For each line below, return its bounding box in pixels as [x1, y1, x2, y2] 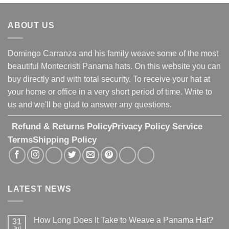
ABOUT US [8, 21, 55, 30]
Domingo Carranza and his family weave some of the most [8, 49, 218, 58]
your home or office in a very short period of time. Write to [8, 87, 212, 96]
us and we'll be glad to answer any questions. [8, 100, 174, 109]
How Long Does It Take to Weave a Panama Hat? [34, 216, 213, 225]
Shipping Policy [33, 134, 99, 145]
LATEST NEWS [8, 184, 72, 193]
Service [172, 121, 202, 131]
